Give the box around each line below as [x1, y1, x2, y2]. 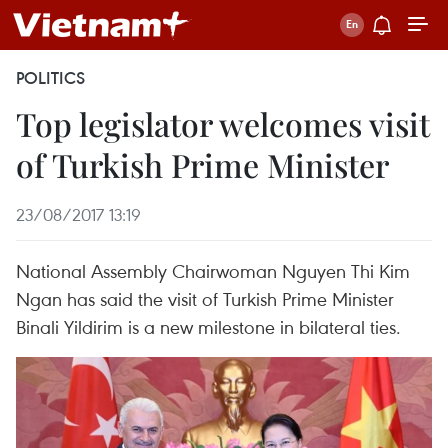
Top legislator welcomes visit [16, 102, 430, 145]
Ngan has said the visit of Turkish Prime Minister [16, 286, 394, 311]
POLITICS [16, 67, 85, 89]
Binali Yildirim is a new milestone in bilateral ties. [16, 314, 401, 339]
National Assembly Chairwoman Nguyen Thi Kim [16, 258, 410, 283]
